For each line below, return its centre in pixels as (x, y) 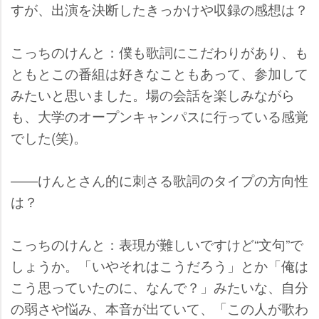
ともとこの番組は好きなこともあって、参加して (159, 73)
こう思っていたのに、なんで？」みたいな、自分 (159, 287)
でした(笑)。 (49, 137)
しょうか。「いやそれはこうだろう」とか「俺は (159, 266)
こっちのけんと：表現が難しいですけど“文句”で (157, 244)
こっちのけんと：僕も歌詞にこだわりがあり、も (159, 52)
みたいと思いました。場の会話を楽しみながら (153, 95)
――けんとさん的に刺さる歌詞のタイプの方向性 (159, 180)
